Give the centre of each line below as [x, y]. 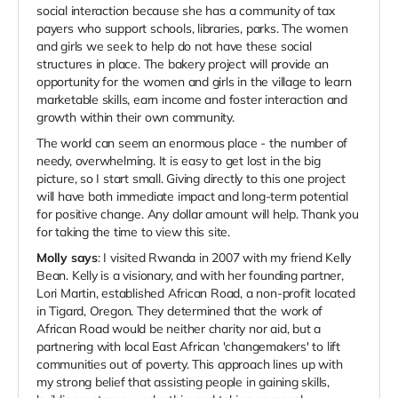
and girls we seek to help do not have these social [174, 46]
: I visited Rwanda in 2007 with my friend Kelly [224, 257]
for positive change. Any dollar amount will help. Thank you [198, 214]
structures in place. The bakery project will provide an [183, 64]
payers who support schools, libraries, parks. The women [192, 28]
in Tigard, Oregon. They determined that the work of [180, 310]
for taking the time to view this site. [134, 231]
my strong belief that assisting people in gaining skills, [183, 382]
